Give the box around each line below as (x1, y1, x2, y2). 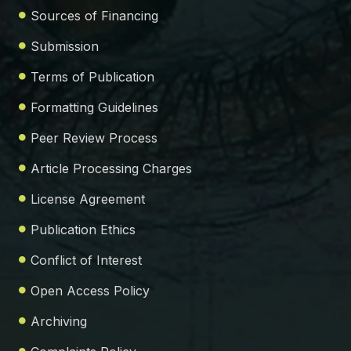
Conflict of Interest (31, 252, 142, 269)
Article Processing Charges (31, 161, 192, 177)
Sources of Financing (31, 8, 158, 24)
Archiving (31, 313, 87, 330)
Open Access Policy (31, 283, 150, 299)
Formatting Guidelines (31, 100, 158, 116)
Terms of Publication (31, 69, 154, 85)
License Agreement (31, 191, 145, 208)
